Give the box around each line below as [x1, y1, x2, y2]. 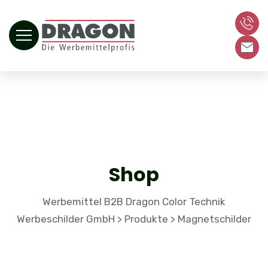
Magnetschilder [178, 212, 251, 225]
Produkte [124, 212, 168, 225]
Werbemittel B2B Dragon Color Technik [42, 195, 226, 208]
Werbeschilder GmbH [17, 212, 115, 225]
